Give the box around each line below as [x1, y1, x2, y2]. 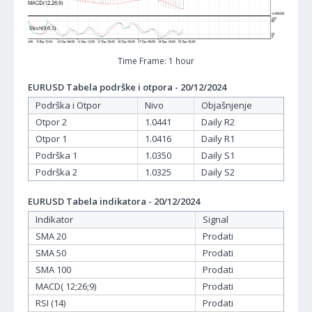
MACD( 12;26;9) [36, 280, 96, 293]
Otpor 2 [36, 116, 67, 129]
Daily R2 [201, 116, 235, 129]
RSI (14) [36, 297, 65, 310]
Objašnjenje [201, 99, 252, 112]
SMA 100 [36, 263, 71, 276]
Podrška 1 [36, 149, 77, 162]
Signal [203, 213, 228, 226]
